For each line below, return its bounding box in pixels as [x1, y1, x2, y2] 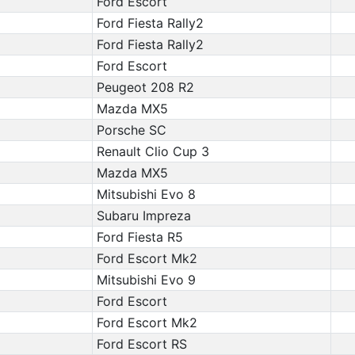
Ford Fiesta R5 [96, 229, 183, 245]
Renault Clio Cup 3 [96, 143, 209, 159]
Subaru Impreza [96, 208, 191, 223]
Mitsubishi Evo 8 [96, 186, 196, 202]
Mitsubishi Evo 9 [96, 272, 196, 288]
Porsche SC [96, 122, 166, 138]
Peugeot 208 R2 [96, 79, 194, 95]
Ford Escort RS [96, 336, 187, 352]
